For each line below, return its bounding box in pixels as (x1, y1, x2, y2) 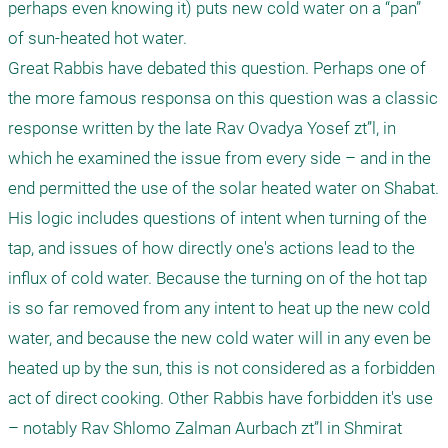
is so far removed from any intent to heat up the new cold (8, 298, 430, 318)
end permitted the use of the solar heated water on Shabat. (8, 178, 439, 198)
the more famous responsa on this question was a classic (8, 88, 438, 108)
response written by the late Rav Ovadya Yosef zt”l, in (8, 118, 396, 138)
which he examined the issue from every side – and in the (8, 148, 431, 168)
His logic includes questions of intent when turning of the (8, 208, 427, 228)
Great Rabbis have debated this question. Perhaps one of (8, 58, 426, 78)
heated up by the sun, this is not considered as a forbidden (8, 358, 435, 378)
